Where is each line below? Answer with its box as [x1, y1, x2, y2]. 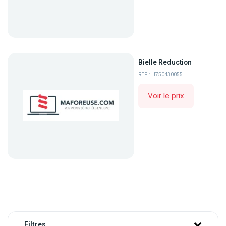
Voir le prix [148, 91, 185, 101]
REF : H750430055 [138, 71, 183, 78]
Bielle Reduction [138, 58, 192, 67]
